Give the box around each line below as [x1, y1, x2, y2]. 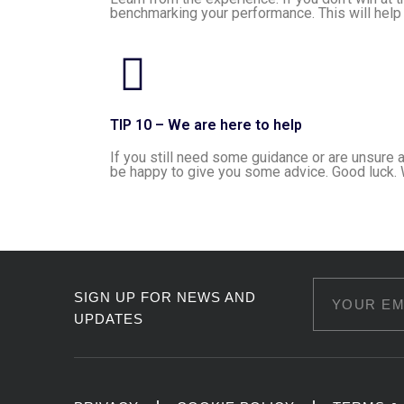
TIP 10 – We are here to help [110, 116, 302, 133]
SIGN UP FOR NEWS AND [74, 289, 256, 305]
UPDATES [74, 311, 143, 326]
